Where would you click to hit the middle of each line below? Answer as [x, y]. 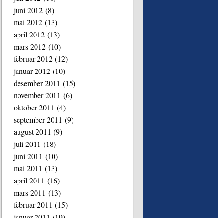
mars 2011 [30, 192]
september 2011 [38, 119]
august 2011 [33, 131]
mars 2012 [30, 46]
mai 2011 [28, 168]
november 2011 [37, 95]
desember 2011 [37, 83]
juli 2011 [27, 144]
